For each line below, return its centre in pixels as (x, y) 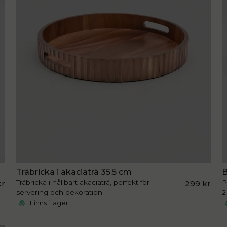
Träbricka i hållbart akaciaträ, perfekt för (83, 183)
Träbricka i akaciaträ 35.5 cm (74, 172)
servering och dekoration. (60, 192)
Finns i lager (48, 203)
